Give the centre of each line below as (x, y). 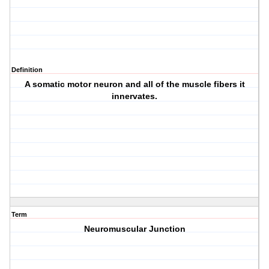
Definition (27, 70)
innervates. (135, 96)
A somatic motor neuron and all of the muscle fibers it (134, 84)
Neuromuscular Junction (134, 229)
